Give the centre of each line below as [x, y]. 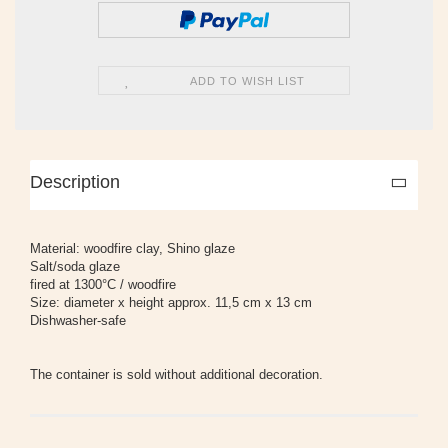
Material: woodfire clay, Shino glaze [132, 248]
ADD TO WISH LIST [247, 80]
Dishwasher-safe [78, 320]
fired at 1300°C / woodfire [103, 284]
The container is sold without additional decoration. [176, 374]
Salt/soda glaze [75, 266]
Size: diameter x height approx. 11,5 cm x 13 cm [171, 302]
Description [75, 181]
